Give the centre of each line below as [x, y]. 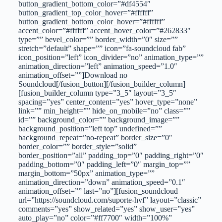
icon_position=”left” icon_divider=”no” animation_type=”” [111, 57]
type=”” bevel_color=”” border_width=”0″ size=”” [98, 39]
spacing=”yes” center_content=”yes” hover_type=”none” [108, 102]
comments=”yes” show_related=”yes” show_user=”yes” [106, 209]
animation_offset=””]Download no [73, 75]
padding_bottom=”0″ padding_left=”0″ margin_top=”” [104, 164]
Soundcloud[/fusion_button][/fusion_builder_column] [102, 84]
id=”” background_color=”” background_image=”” [99, 119]
